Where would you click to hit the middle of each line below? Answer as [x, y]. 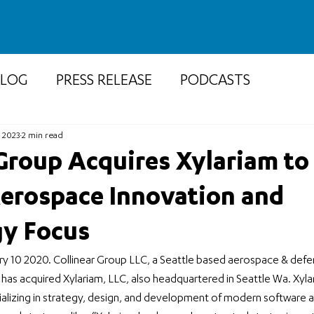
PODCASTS [215, 82]
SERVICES [199, 27]
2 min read [42, 136]
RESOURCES [266, 27]
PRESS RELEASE [104, 82]
